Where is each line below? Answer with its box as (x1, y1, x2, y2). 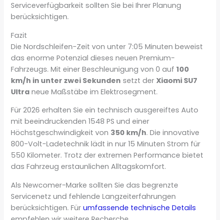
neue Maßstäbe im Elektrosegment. (29, 86, 158, 97)
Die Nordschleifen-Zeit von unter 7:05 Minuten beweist (11, 41, 203, 52)
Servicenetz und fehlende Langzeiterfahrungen (11, 192, 176, 201)
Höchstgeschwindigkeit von (11, 128, 111, 138)
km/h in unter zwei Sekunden (11, 75, 121, 85)
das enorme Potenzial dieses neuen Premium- (11, 53, 175, 63)
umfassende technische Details (83, 203, 196, 213)
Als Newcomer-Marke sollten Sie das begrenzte (11, 180, 179, 190)
